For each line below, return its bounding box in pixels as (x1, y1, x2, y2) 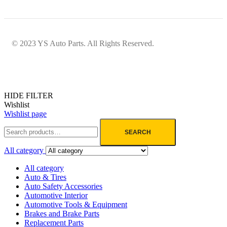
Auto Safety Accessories (24, 182, 102, 191)
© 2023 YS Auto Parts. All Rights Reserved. (12, 39, 154, 48)
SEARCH (125, 129, 151, 136)
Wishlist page (4, 109, 47, 118)
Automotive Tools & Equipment (24, 200, 127, 209)
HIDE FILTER (4, 91, 53, 100)
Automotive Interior (24, 191, 88, 200)
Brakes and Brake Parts (24, 209, 99, 218)
